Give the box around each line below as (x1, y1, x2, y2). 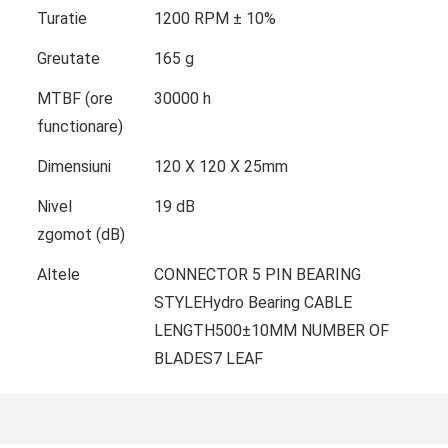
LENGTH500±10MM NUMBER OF (153, 320, 389, 340)
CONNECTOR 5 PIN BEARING (153, 264, 361, 284)
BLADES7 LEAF (153, 348, 263, 368)
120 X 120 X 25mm (153, 156, 288, 176)
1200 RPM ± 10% (153, 8, 276, 28)
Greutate (36, 48, 100, 68)
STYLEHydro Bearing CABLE (153, 292, 352, 312)
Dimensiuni (36, 156, 111, 176)
